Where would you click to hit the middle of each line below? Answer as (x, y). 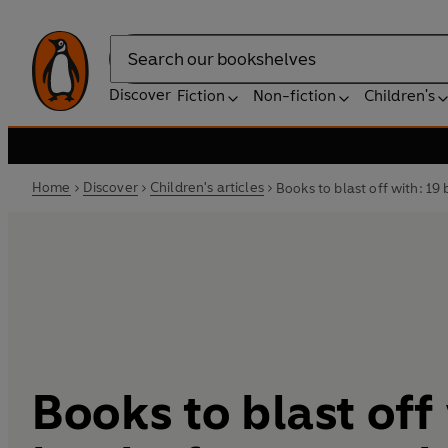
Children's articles (206, 187)
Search (134, 69)
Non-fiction (294, 95)
